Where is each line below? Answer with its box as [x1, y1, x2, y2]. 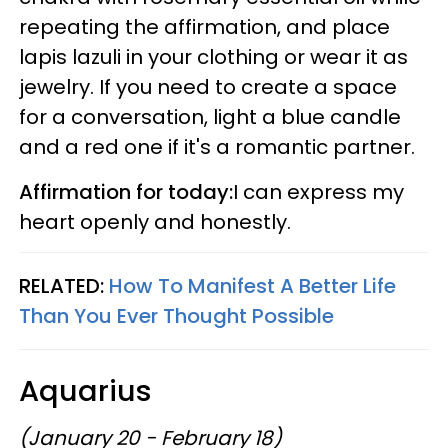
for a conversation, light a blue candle [19, 102, 401, 131]
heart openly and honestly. [19, 207, 291, 236]
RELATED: [19, 271, 109, 300]
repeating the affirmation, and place [19, 12, 390, 41]
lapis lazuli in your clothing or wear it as [19, 42, 408, 71]
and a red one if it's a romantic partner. [19, 132, 415, 161]
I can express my [233, 177, 404, 206]
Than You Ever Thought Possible [19, 301, 334, 330]
